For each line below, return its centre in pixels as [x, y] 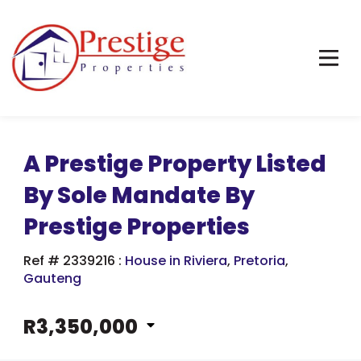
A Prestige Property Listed [175, 164]
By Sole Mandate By [139, 195]
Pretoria [259, 261]
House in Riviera [176, 261]
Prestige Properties [137, 227]
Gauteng [52, 278]
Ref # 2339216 [71, 261]
